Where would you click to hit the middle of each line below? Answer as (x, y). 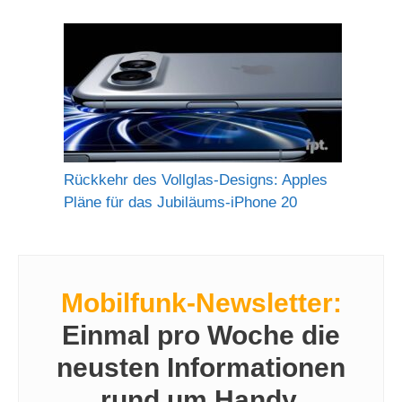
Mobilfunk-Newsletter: (201, 303)
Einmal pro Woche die (201, 336)
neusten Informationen (201, 368)
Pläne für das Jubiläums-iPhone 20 (180, 202)
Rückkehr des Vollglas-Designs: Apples (196, 179)
